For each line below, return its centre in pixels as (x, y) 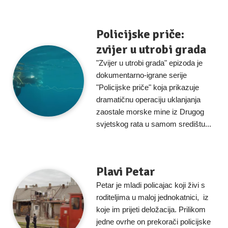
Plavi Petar (126, 172)
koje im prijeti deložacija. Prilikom (151, 209)
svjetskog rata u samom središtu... (154, 124)
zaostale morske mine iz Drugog (150, 112)
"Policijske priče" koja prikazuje (148, 87)
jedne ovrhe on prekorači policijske (153, 222)
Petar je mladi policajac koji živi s (151, 185)
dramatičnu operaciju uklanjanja (148, 99)
